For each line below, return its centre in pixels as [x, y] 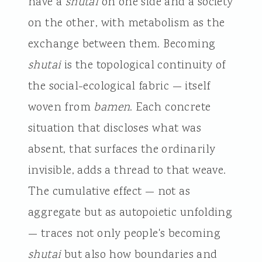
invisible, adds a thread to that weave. [127, 170]
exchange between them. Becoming [122, 44]
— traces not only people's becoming [124, 234]
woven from [61, 107]
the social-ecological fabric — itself [119, 86]
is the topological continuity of [143, 65]
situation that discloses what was [115, 128]
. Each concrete [170, 107]
